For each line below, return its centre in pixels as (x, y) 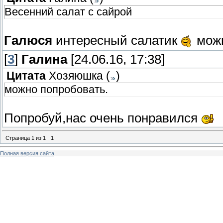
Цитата (26, 76)
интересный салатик (116, 41)
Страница (18, 138)
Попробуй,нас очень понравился (103, 118)
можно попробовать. (56, 90)
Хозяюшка (76, 76)
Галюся (28, 41)
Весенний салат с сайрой (68, 12)
